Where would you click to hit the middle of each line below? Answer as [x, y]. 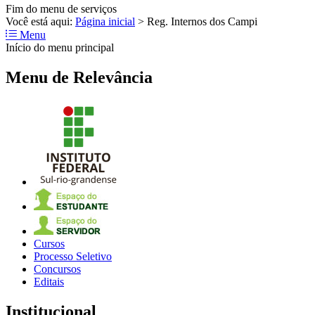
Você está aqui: [40, 21]
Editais [49, 282]
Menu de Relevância [79, 77]
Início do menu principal [60, 47]
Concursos [57, 269]
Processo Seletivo [73, 257]
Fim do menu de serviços [61, 8]
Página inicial [105, 21]
